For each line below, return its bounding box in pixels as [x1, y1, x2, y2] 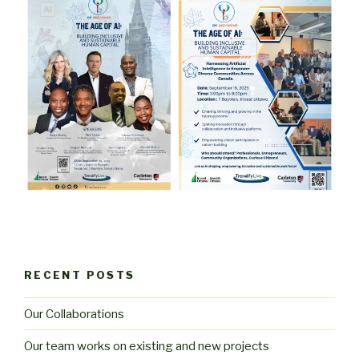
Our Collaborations [24, 306, 124, 321]
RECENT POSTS [24, 268, 135, 281]
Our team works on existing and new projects [24, 338, 269, 353]
